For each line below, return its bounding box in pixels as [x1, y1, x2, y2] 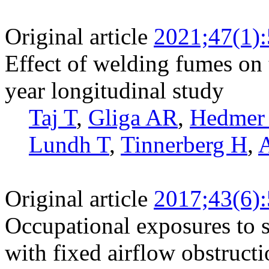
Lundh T [29, 131, 109, 157]
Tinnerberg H [121, 131, 247, 157]
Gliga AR [88, 104, 178, 130]
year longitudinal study [5, 77, 224, 103]
